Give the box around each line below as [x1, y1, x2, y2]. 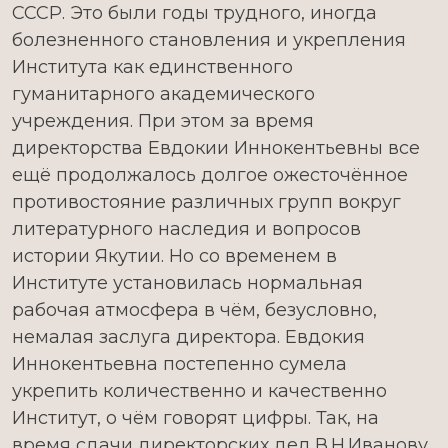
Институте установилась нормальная [12, 272, 363, 294]
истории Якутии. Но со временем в [12, 245, 337, 267]
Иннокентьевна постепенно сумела [12, 353, 347, 375]
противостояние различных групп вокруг [12, 191, 401, 213]
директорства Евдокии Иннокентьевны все [12, 137, 420, 159]
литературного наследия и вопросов [12, 218, 361, 240]
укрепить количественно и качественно [12, 380, 387, 402]
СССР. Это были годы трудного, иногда [12, 2, 377, 24]
